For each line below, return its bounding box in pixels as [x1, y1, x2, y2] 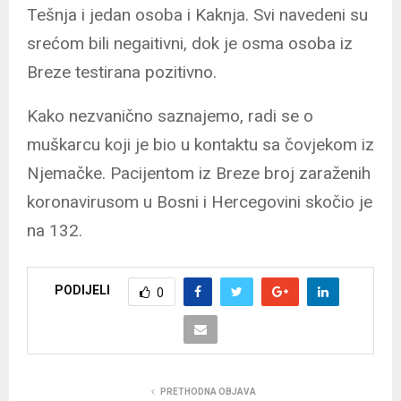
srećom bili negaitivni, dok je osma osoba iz [27, 32, 353, 54]
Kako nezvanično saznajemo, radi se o [27, 105, 313, 126]
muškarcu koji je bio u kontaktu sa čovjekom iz [27, 133, 374, 155]
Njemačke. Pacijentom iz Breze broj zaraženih [27, 162, 371, 183]
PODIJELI [54, 283, 110, 298]
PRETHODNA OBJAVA [159, 386, 256, 397]
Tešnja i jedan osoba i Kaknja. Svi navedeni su [27, 4, 368, 25]
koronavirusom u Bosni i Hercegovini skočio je [27, 191, 372, 212]
